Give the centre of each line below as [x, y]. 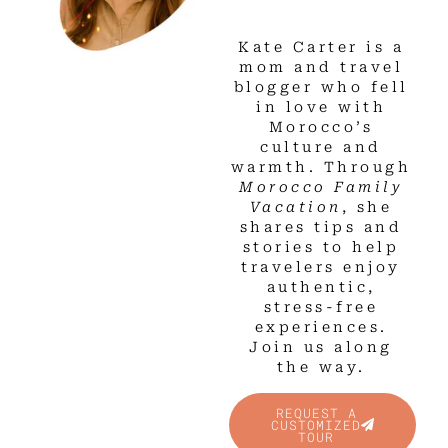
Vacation [295, 208]
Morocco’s [321, 128]
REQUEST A [316, 412]
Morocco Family [321, 188]
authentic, [321, 288]
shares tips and [321, 228]
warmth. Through [321, 168]
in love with [321, 108]
